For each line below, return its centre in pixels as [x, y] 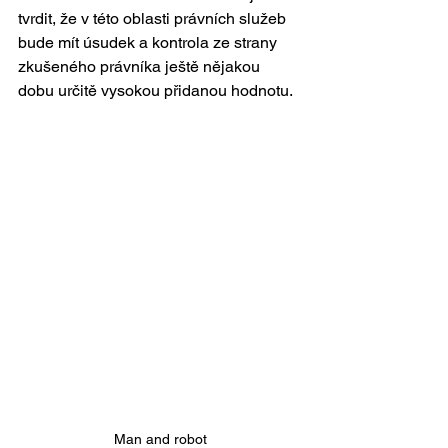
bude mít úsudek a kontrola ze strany [149, 42]
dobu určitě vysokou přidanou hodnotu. [157, 90]
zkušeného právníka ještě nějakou [141, 66]
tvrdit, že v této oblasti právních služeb [154, 18]
